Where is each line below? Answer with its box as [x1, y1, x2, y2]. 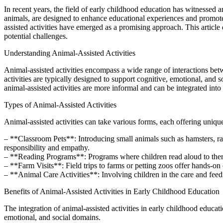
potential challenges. [4, 31, 68, 40]
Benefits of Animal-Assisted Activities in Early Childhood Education [4, 187, 220, 196]
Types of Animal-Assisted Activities [4, 100, 116, 109]
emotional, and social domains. [4, 213, 101, 222]
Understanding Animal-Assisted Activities [4, 48, 135, 57]
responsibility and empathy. [4, 143, 90, 152]
